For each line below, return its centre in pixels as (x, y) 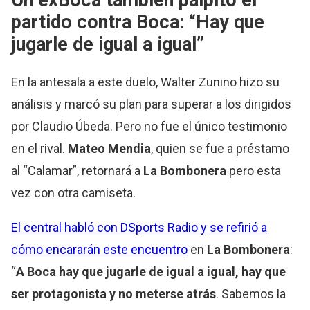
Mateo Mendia (110, 148)
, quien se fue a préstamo (220, 148)
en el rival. (40, 148)
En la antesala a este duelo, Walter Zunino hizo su (146, 82)
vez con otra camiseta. (75, 192)
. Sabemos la (251, 293)
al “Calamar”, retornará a (76, 170)
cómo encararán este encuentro (100, 249)
